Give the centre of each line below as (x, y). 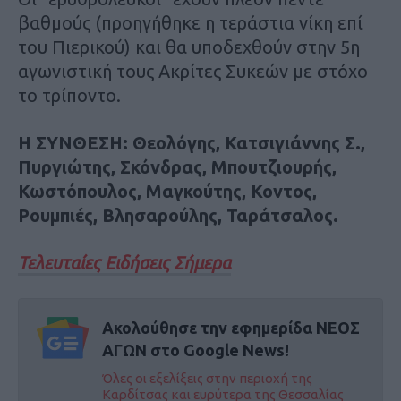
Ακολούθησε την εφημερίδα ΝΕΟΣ (230, 328)
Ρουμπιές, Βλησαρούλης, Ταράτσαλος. (178, 216)
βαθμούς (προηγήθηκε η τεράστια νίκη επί (190, 23)
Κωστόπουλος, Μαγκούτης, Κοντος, (167, 192)
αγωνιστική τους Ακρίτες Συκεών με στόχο (193, 72)
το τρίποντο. (69, 96)
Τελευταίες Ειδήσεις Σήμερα (124, 263)
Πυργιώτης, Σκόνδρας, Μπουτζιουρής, (177, 167)
